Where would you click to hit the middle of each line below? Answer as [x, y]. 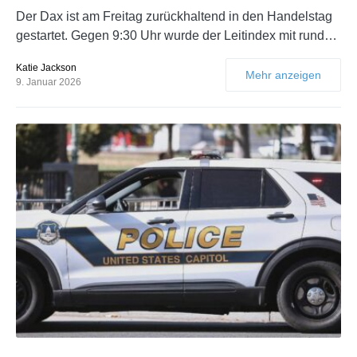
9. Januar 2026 [49, 82]
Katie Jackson [46, 68]
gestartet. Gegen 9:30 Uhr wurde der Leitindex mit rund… [177, 36]
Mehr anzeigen [283, 75]
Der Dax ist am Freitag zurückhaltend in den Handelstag [174, 17]
